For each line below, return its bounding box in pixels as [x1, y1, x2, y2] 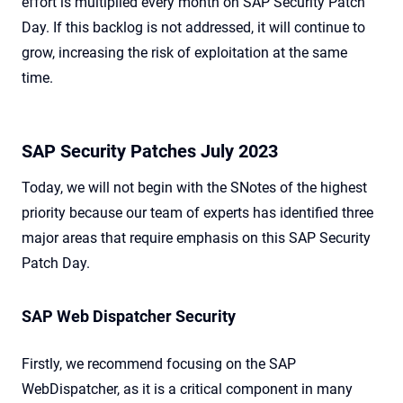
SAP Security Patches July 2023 [22, 140, 278, 163]
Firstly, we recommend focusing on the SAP [22, 355, 296, 373]
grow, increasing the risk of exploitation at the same [22, 44, 347, 62]
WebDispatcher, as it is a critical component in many [22, 381, 353, 399]
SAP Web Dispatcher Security [22, 307, 236, 327]
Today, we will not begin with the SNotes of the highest [22, 179, 367, 197]
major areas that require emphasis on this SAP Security [22, 229, 371, 247]
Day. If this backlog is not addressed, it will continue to [22, 19, 365, 37]
